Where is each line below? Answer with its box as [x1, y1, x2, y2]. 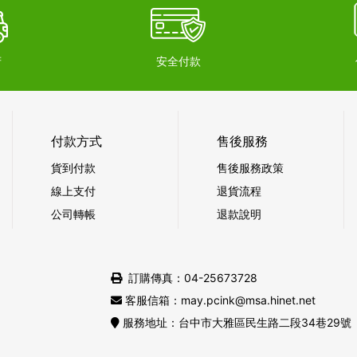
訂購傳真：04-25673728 [127, 270, 257, 284]
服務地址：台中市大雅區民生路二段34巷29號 [122, 315, 351, 329]
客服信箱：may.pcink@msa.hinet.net [124, 292, 316, 307]
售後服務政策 [216, 160, 284, 175]
